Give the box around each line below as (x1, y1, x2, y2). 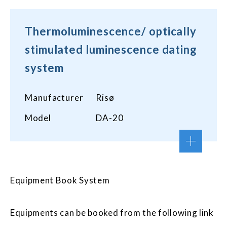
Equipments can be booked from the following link (10, 207, 214, 218)
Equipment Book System (10, 175, 110, 185)
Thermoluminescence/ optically (25, 24, 197, 38)
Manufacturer (25, 92, 84, 103)
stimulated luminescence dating (25, 43, 197, 56)
